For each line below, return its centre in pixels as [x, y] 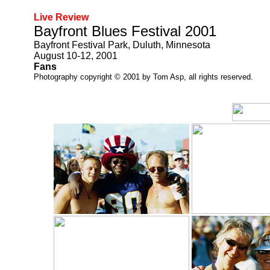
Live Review [61, 17]
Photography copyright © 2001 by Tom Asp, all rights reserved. [143, 77]
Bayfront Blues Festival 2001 [125, 31]
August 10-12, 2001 [76, 56]
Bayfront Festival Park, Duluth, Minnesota [122, 45]
